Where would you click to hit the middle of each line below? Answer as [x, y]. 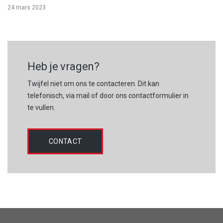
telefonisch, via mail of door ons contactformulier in [108, 95]
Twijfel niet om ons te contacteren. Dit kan [93, 83]
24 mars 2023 [27, 7]
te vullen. [41, 107]
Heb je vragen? [63, 66]
